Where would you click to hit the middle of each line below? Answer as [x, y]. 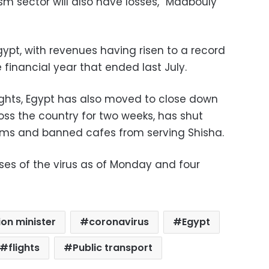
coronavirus [119, 222]
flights [24, 248]
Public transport [113, 248]
